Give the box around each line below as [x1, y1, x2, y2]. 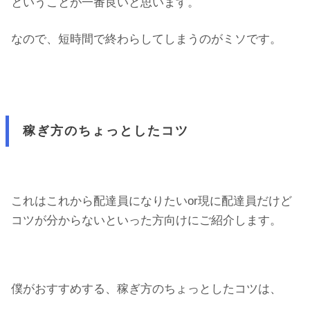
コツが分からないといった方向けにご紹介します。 [11, 214, 282, 228]
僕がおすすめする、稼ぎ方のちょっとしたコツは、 [11, 282, 282, 296]
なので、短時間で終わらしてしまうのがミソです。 [11, 33, 282, 46]
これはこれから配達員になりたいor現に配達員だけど [11, 194, 292, 208]
